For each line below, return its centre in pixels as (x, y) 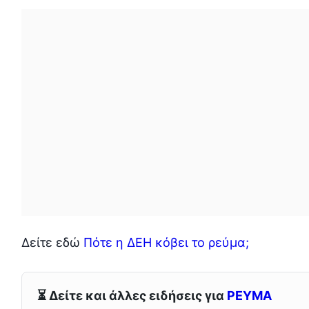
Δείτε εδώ (52, 242)
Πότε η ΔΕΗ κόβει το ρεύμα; (166, 242)
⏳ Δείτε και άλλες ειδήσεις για (132, 296)
